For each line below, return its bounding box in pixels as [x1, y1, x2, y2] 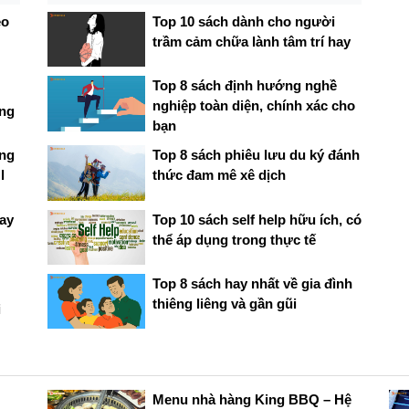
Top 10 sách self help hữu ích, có [152, 211, 362, 227]
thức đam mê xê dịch [152, 167, 286, 184]
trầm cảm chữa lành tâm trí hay [152, 34, 351, 50]
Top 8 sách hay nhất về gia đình [152, 275, 352, 291]
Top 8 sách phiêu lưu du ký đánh [152, 147, 360, 163]
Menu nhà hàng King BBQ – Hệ [152, 391, 351, 407]
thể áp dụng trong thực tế [152, 231, 316, 247]
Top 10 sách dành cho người [152, 14, 335, 30]
